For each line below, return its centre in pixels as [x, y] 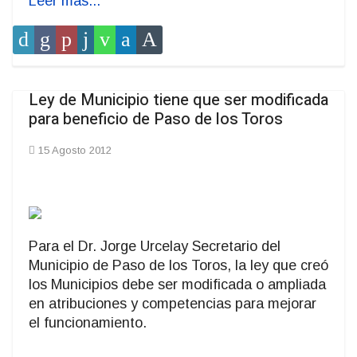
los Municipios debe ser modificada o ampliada [177, 285]
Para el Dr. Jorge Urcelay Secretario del [155, 247]
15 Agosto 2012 [75, 151]
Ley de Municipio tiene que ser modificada [178, 100]
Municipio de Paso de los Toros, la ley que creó [178, 266]
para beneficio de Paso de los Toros [156, 120]
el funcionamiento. [88, 323]
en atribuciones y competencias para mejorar [173, 304]
